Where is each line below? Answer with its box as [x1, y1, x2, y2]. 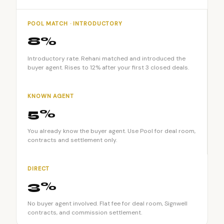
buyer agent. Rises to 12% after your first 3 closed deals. [27, 63, 189, 71]
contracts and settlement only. [27, 136, 117, 144]
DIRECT [27, 165, 50, 172]
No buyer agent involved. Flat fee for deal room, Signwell [27, 199, 187, 207]
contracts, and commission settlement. [27, 208, 142, 216]
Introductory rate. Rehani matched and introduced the [27, 54, 185, 62]
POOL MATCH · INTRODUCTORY [27, 20, 122, 27]
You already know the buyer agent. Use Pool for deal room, [27, 127, 195, 135]
